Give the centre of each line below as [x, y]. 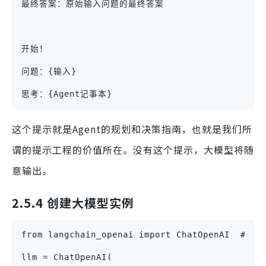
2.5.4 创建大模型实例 [73, 203]
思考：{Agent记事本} [67, 94]
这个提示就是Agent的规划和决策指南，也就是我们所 [132, 129]
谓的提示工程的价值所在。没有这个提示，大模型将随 [133, 150]
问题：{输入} [49, 72]
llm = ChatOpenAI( [67, 257]
